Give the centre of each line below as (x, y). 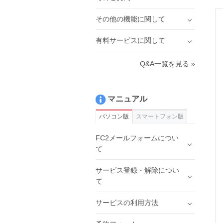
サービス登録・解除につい (137, 170)
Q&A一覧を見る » (167, 64)
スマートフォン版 (160, 116)
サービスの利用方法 (127, 203)
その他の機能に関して (130, 19)
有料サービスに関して (130, 40)
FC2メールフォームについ (137, 138)
